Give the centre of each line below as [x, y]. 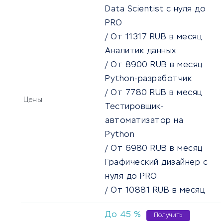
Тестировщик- [134, 107]
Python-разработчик [148, 79]
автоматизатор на [144, 121]
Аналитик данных [141, 52]
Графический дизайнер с [156, 163]
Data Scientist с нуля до [155, 10]
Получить [168, 216]
